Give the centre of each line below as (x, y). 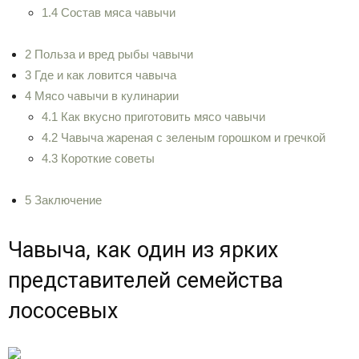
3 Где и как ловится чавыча (101, 75)
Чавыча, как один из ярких (143, 250)
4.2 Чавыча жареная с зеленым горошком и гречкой (184, 137)
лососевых (63, 311)
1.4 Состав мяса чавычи (109, 12)
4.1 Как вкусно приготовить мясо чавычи (153, 117)
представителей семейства (145, 280)
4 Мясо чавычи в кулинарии (102, 96)
